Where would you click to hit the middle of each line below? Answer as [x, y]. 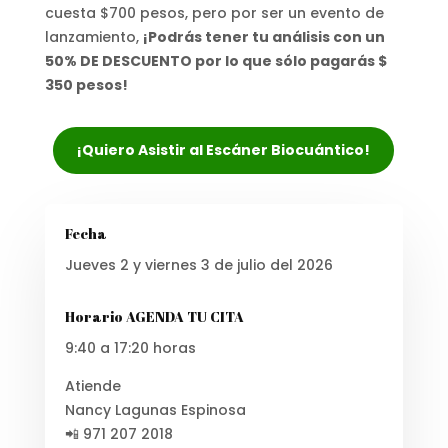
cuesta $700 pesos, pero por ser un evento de [214, 12]
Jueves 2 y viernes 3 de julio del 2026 [198, 264]
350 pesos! [86, 84]
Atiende [92, 385]
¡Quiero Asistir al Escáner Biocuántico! [224, 149]
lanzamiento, [93, 36]
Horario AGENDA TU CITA [154, 316]
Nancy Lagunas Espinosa [155, 409]
